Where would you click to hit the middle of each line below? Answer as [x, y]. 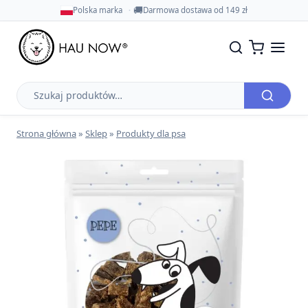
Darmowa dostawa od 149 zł [195, 10]
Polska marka [98, 10]
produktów [41, 104]
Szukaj [31, 89]
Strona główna [46, 133]
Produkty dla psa [151, 133]
